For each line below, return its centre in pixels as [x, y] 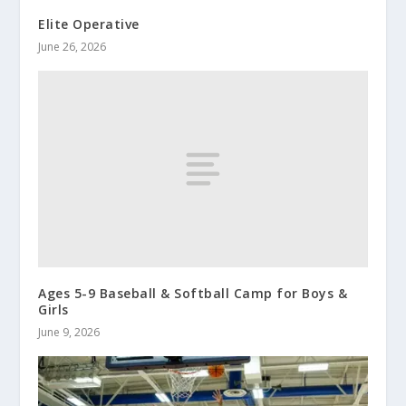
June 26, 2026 [72, 46]
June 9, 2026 [69, 333]
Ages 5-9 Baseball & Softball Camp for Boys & [193, 294]
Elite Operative [89, 24]
